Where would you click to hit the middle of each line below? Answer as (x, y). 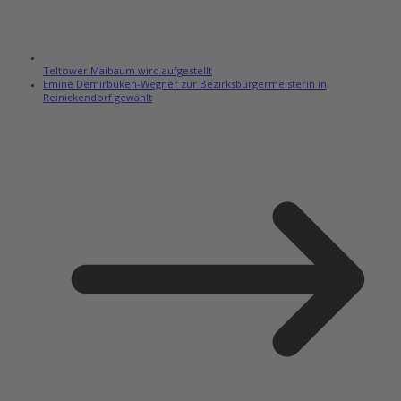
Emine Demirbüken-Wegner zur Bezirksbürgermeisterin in (185, 84)
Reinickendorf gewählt (98, 98)
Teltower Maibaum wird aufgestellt (128, 71)
